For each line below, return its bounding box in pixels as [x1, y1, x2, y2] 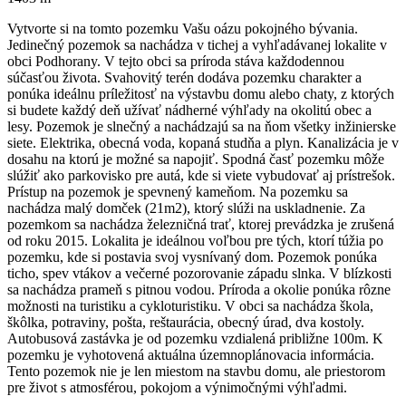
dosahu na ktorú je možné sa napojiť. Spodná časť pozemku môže [7, 150, 384, 167]
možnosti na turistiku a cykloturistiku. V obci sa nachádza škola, [7, 297, 373, 314]
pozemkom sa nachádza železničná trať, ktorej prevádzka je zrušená [7, 216, 394, 232]
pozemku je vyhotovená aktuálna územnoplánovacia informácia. [7, 346, 374, 362]
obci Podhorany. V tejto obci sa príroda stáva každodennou [7, 53, 344, 69]
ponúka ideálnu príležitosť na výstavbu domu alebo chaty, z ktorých [7, 85, 394, 101]
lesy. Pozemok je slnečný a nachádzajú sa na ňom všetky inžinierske [7, 118, 396, 134]
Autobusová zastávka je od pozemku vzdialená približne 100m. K [7, 330, 383, 346]
